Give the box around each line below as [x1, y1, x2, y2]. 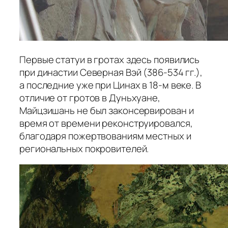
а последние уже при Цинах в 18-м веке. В [19, 78, 201, 92]
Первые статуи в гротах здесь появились [19, 52, 200, 66]
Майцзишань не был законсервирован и [19, 103, 194, 117]
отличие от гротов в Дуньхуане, [19, 91, 160, 104]
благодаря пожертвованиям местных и [19, 129, 191, 142]
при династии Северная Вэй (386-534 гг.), [19, 65, 203, 79]
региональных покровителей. [19, 141, 149, 155]
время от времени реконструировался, [19, 116, 193, 130]
